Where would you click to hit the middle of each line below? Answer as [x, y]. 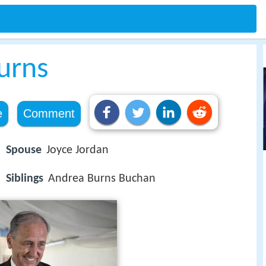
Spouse [24, 150]
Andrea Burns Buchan [102, 179]
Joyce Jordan [77, 150]
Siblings [25, 179]
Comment [49, 113]
